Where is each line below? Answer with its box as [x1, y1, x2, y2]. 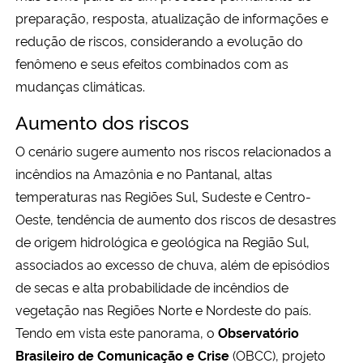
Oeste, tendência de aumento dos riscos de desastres [15, 209, 336, 228]
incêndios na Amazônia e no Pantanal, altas [15, 164, 272, 182]
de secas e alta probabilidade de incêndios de [15, 277, 288, 296]
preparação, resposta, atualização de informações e [15, 8, 328, 27]
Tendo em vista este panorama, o [15, 322, 218, 341]
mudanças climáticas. [15, 76, 145, 95]
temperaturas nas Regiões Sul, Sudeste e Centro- [15, 186, 311, 205]
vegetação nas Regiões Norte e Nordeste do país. [15, 300, 311, 318]
